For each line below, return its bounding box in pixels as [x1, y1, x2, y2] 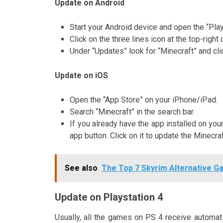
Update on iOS [55, 70, 108, 80]
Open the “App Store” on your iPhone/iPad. [70, 95, 218, 105]
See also [65, 163, 98, 173]
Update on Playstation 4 [55, 191, 163, 203]
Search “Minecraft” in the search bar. [70, 107, 195, 116]
